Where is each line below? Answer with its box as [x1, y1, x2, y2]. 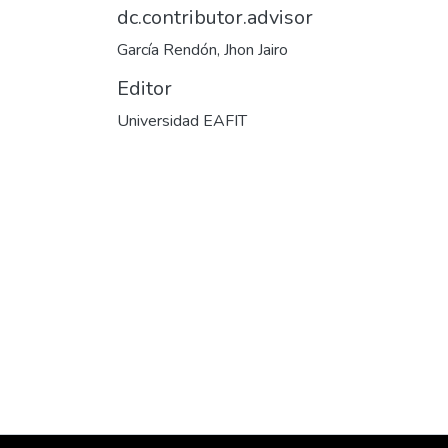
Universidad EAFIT [117, 110, 247, 132]
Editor [117, 75, 172, 102]
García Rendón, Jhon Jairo [117, 39, 288, 61]
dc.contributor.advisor [117, 4, 313, 31]
